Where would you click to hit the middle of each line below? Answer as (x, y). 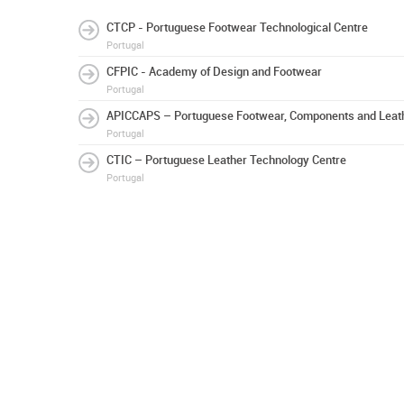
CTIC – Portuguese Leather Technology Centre (226, 160)
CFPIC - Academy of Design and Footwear (214, 72)
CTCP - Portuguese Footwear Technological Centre (237, 28)
